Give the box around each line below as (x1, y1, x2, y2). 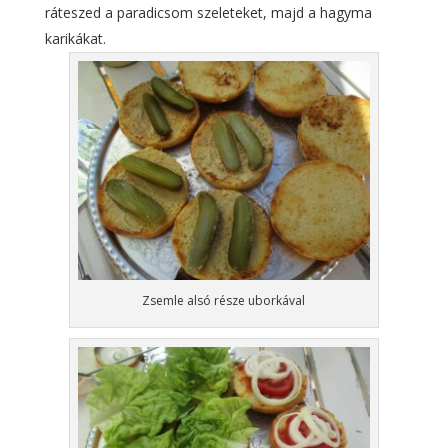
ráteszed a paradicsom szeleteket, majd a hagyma (44, 2, 372, 22)
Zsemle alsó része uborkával (142, 291, 306, 309)
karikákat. (44, 28, 106, 48)
